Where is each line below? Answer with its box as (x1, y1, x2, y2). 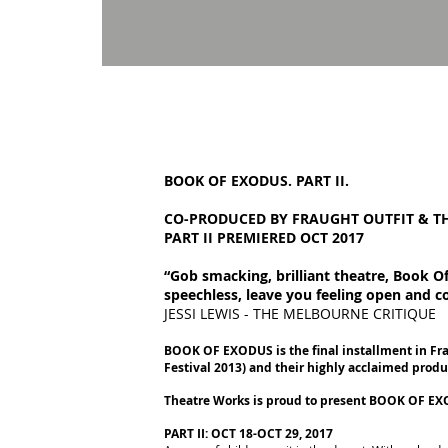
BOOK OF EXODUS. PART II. (164, 171, 349, 190)
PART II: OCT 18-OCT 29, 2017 (164, 425, 333, 442)
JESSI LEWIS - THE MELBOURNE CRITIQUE (164, 304, 436, 323)
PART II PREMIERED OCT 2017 (164, 228, 364, 247)
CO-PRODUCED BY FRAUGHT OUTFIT (164, 209, 414, 228)
